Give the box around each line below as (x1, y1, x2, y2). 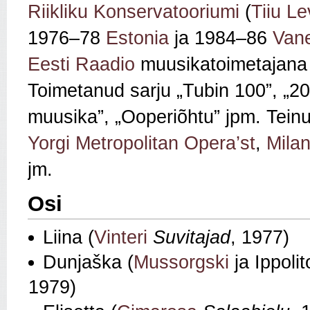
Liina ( (43, 227, 94, 248)
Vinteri (94, 227, 147, 248)
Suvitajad (153, 227, 230, 248)
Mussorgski (134, 252, 229, 273)
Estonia (106, 28, 169, 49)
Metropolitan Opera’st (75, 133, 255, 154)
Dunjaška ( (43, 252, 134, 273)
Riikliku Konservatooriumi (28, 1, 239, 23)
